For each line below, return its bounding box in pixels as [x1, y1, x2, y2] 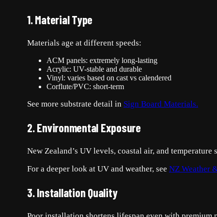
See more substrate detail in [27, 99, 124, 108]
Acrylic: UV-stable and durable [46, 64, 142, 73]
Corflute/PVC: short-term [46, 82, 124, 91]
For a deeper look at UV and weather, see [27, 164, 169, 173]
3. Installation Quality [27, 185, 118, 200]
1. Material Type [27, 12, 93, 27]
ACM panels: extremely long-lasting [46, 56, 157, 64]
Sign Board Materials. [124, 99, 198, 108]
